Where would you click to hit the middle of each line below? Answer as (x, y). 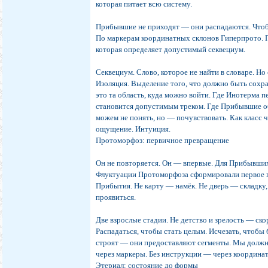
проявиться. (116, 197)
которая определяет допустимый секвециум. (171, 50)
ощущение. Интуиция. (133, 129)
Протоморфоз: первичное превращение (163, 141)
